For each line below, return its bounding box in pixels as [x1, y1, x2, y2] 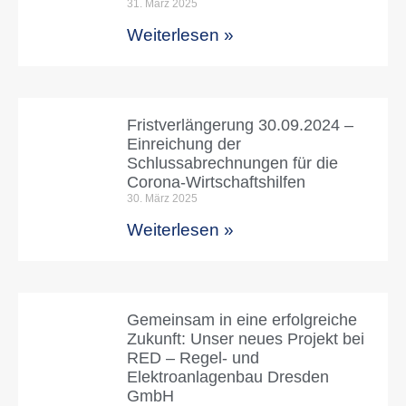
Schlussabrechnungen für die [127, 153, 338, 172]
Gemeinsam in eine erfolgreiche [127, 310, 357, 329]
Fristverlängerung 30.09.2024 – [127, 115, 353, 134]
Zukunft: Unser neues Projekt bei [127, 329, 364, 348]
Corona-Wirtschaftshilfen [127, 172, 305, 191]
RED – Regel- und [127, 348, 259, 367]
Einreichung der [127, 134, 241, 153]
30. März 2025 [127, 191, 198, 205]
